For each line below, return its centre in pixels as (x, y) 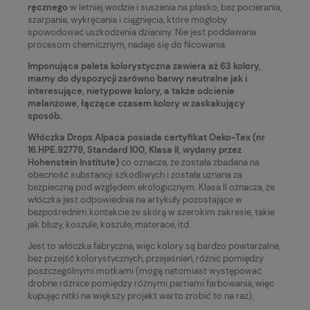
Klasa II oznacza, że (237, 187)
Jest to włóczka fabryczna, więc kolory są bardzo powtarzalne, (154, 246)
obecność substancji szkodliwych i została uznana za (135, 174)
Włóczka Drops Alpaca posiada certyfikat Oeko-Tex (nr (146, 137)
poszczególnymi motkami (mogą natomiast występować (145, 271)
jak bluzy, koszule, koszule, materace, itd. (109, 224)
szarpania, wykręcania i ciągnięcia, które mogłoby (127, 19)
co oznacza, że (149, 162)
